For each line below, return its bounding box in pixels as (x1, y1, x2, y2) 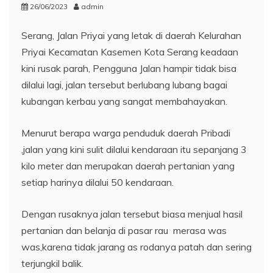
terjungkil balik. (21, 257, 83, 270)
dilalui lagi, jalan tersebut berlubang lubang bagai (21, 79, 227, 91)
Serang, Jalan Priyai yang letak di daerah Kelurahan (21, 29, 241, 42)
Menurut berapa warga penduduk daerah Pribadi (21, 127, 230, 140)
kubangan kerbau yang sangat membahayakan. (21, 95, 227, 108)
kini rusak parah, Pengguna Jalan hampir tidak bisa (21, 62, 236, 75)
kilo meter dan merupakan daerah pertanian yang (21, 160, 235, 172)
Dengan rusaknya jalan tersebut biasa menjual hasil (21, 208, 243, 221)
